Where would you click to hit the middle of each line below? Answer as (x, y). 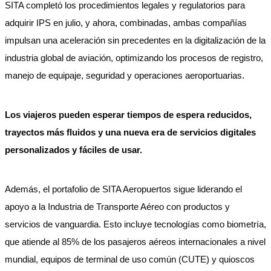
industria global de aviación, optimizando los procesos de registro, (134, 58)
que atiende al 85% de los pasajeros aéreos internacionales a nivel (135, 242)
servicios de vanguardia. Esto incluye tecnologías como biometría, (135, 224)
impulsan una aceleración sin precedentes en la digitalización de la (135, 40)
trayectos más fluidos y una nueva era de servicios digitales (130, 132)
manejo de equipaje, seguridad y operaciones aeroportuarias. (126, 75)
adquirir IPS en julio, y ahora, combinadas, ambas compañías (126, 23)
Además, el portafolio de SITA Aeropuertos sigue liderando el (123, 189)
